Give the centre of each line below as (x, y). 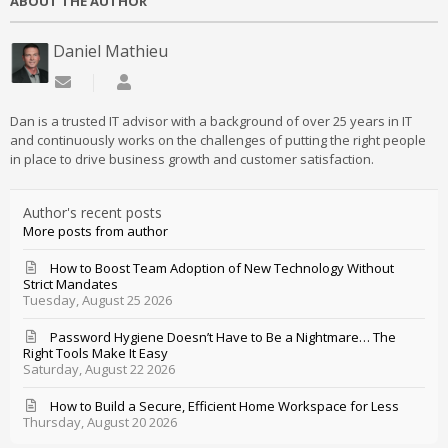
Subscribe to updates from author (175, 82)
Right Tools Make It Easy (96, 353)
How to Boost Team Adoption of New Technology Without (221, 268)
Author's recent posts (93, 213)
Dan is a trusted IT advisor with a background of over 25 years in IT (211, 121)
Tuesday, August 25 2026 (98, 300)
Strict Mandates (71, 284)
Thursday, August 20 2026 (100, 422)
